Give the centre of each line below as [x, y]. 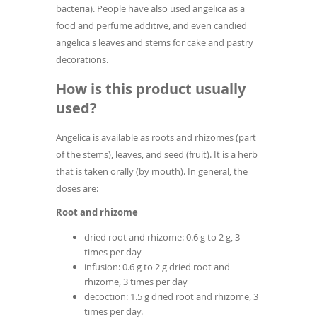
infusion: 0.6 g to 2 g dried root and [157, 267]
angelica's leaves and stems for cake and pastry [155, 43]
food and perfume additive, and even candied [151, 26]
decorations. [82, 60]
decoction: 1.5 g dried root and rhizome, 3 [171, 297]
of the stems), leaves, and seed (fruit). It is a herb [157, 155]
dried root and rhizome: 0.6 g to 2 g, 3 [162, 237]
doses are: [77, 189]
